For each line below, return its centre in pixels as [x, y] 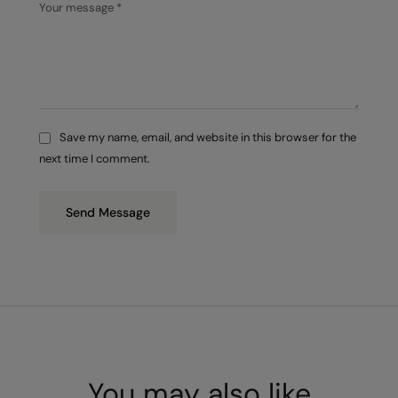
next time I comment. [95, 158]
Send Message [108, 212]
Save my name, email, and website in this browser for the [208, 138]
